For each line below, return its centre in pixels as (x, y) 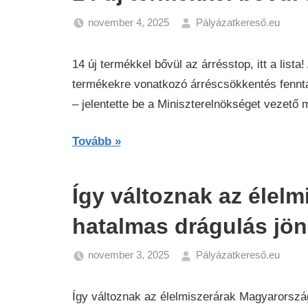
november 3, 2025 (129, 255)
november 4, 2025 (129, 22)
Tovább (91, 141)
